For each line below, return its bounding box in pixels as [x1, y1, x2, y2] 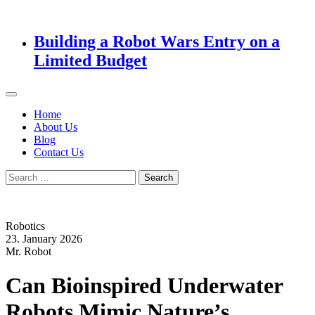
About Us [34, 120, 77, 133]
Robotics [6, 219, 45, 232]
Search [5, 169, 35, 181]
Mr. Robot [6, 245, 51, 257]
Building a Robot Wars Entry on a [34, 32, 280, 51]
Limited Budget [34, 51, 147, 70]
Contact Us [34, 146, 84, 158]
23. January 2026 [6, 232, 82, 245]
